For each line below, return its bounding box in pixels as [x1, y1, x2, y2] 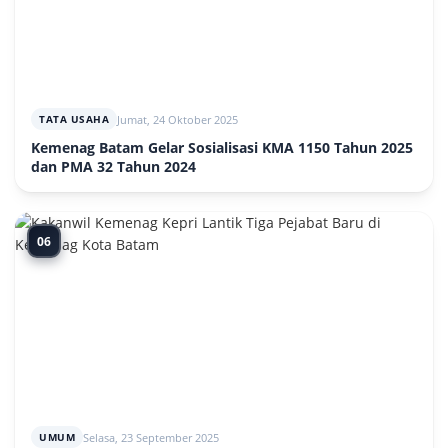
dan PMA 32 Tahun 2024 [31, 157, 196, 176]
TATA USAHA [39, 112, 109, 126]
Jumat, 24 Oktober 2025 [117, 111, 238, 127]
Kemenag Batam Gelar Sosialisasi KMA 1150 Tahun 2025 [31, 138, 413, 157]
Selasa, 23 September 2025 [83, 429, 219, 445]
